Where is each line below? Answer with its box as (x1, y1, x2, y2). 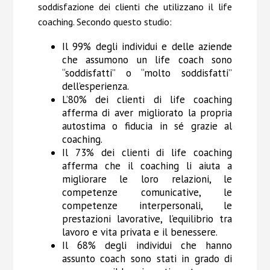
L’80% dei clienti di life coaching (61, 93, 233, 107)
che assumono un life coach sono (61, 53, 233, 67)
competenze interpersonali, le (61, 199, 233, 213)
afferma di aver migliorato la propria (61, 106, 233, 120)
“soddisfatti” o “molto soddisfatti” (61, 66, 233, 80)
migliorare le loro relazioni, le (61, 172, 233, 186)
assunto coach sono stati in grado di (61, 252, 233, 266)
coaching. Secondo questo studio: (37, 16, 172, 28)
